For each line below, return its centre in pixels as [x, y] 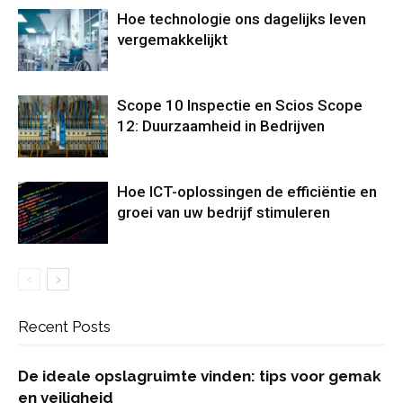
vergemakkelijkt [172, 40]
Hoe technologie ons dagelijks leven [242, 19]
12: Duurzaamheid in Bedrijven [221, 126]
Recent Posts [64, 327]
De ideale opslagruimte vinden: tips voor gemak [200, 376]
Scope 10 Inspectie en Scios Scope [240, 105]
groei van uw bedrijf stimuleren [224, 212]
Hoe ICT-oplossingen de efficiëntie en [247, 192]
